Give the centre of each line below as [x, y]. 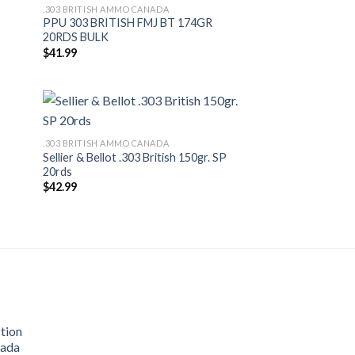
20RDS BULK [76, 37]
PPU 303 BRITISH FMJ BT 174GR [128, 23]
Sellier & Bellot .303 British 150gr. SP [135, 157]
